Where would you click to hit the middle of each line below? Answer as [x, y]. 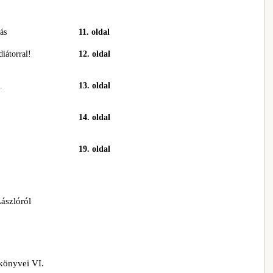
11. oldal [94, 32]
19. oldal [94, 149]
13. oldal [94, 86]
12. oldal [94, 54]
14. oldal [94, 117]
